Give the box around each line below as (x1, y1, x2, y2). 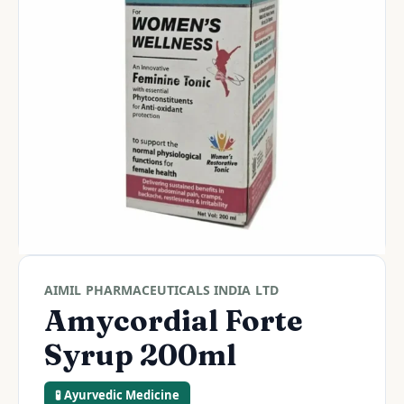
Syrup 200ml (44, 337, 236, 372)
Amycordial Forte (44, 303, 303, 338)
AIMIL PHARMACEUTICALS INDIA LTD (44, 281, 280, 298)
